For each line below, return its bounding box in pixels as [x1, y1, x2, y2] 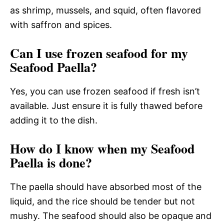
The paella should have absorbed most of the [10, 181, 201, 192]
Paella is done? [10, 152, 92, 172]
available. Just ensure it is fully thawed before [10, 100, 202, 111]
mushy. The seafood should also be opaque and [10, 210, 211, 221]
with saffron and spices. [10, 19, 112, 30]
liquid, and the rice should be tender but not [10, 195, 195, 206]
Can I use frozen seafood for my [10, 43, 188, 62]
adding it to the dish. [10, 114, 97, 125]
